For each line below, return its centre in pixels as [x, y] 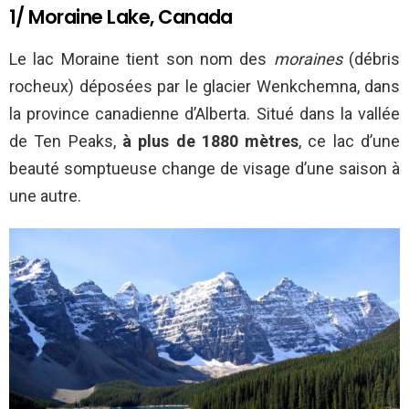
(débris [374, 58]
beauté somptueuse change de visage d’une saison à [204, 168]
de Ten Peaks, [66, 141]
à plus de [162, 141]
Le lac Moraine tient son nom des [142, 58]
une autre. [45, 195]
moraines [311, 58]
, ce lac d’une [350, 141]
